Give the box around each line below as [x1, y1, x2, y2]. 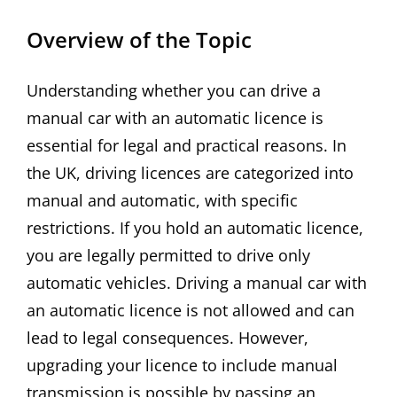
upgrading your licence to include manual [27, 354, 338, 377]
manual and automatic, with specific [27, 190, 298, 212]
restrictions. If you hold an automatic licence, [27, 217, 363, 239]
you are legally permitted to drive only [27, 245, 310, 267]
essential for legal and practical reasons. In [27, 135, 346, 157]
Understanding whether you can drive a [27, 80, 321, 102]
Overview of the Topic [27, 25, 252, 55]
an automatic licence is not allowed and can [27, 300, 354, 322]
